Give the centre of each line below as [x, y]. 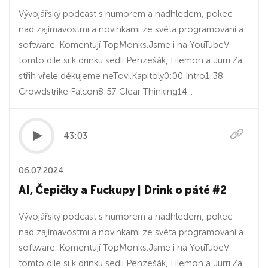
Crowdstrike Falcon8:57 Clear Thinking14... [106, 92]
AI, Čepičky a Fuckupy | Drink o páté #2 [123, 190]
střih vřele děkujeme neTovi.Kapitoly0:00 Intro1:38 [121, 76]
